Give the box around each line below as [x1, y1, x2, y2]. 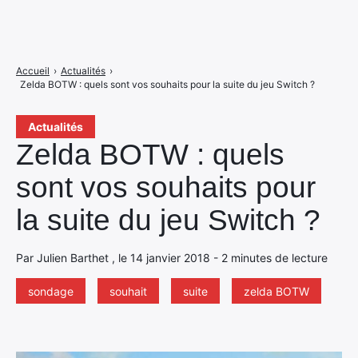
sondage [28, 284, 74, 298]
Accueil [16, 65, 50, 77]
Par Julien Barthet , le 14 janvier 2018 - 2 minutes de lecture [16, 251, 328, 265]
